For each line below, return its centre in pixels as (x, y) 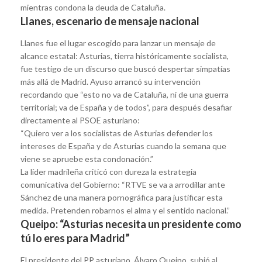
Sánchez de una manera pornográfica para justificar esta (122, 197)
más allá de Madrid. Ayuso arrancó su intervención (111, 81)
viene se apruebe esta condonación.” (87, 158)
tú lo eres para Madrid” (75, 238)
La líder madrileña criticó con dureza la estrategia (108, 171)
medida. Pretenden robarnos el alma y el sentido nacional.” (125, 210)
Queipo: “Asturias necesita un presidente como (131, 224)
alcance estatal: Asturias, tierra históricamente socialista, (125, 56)
